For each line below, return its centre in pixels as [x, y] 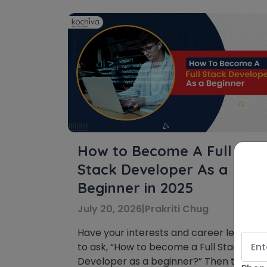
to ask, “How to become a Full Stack [161, 247]
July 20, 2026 [110, 209]
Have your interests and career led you [168, 233]
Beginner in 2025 [135, 188]
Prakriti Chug [177, 209]
